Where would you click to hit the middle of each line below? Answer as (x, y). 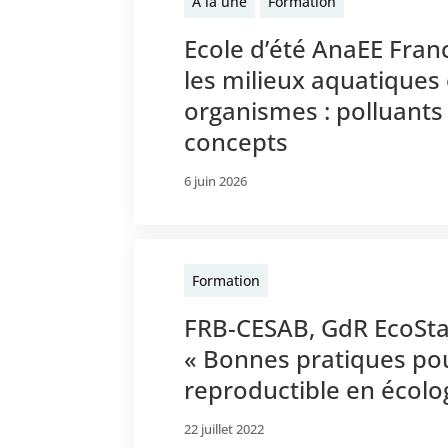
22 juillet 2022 (224, 429)
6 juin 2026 (216, 181)
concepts (236, 142)
